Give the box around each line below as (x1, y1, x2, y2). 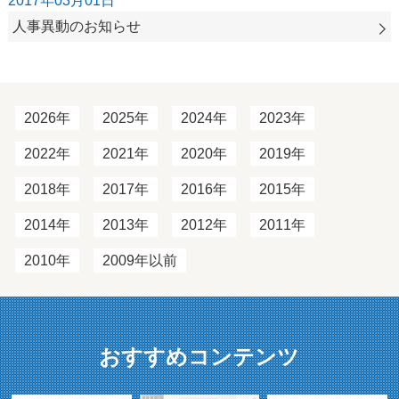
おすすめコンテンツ (99, 344, 300, 369)
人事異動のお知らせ (12, 18, 141, 34)
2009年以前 (102, 252, 177, 268)
